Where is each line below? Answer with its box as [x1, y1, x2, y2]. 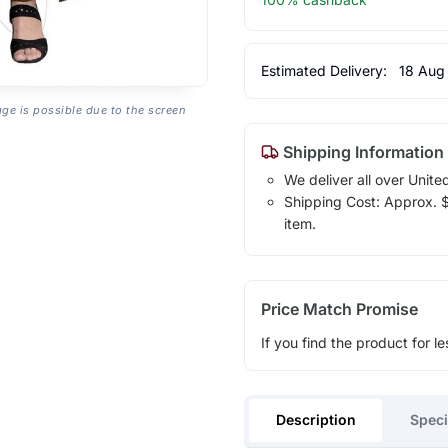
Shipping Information [278, 141, 444, 162]
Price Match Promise [260, 298, 418, 319]
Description [275, 411, 356, 429]
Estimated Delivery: [260, 61, 391, 79]
